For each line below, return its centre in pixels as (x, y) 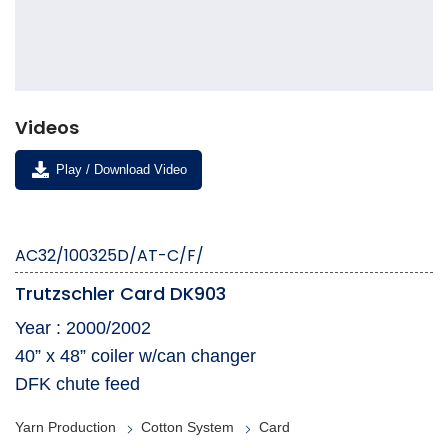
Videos (47, 128)
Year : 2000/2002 (83, 328)
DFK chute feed (77, 384)
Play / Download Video (119, 170)
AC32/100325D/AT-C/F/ (109, 256)
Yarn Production (65, 427)
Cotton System (187, 427)
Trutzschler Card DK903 (120, 294)
